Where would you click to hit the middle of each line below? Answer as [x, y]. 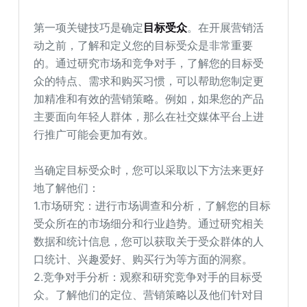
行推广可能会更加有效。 [94, 134]
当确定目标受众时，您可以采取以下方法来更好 [149, 170]
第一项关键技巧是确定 [89, 27]
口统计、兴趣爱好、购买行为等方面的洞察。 [144, 259]
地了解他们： [67, 188]
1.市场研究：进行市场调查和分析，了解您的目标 [152, 206]
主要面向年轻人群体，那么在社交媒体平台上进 [149, 116]
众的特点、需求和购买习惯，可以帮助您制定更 [149, 81]
